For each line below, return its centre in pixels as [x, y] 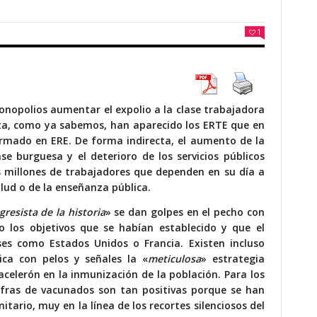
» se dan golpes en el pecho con [185, 212]
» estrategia [232, 258]
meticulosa [174, 258]
